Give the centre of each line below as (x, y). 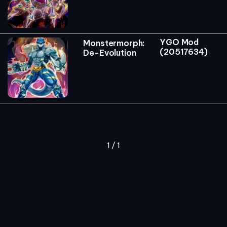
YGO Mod (179, 42)
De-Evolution (110, 52)
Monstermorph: (114, 43)
